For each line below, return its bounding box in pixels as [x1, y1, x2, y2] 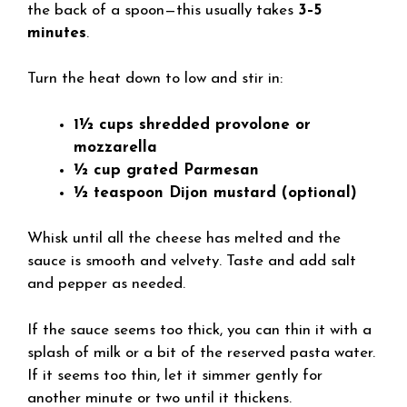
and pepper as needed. [27, 276, 185, 292]
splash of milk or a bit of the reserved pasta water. [27, 344, 375, 361]
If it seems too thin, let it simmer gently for [27, 367, 323, 383]
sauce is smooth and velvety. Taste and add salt [27, 253, 356, 269]
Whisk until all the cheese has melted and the [27, 231, 341, 246]
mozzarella [74, 139, 157, 155]
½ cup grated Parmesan [74, 162, 259, 178]
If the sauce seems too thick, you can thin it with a [27, 322, 372, 338]
